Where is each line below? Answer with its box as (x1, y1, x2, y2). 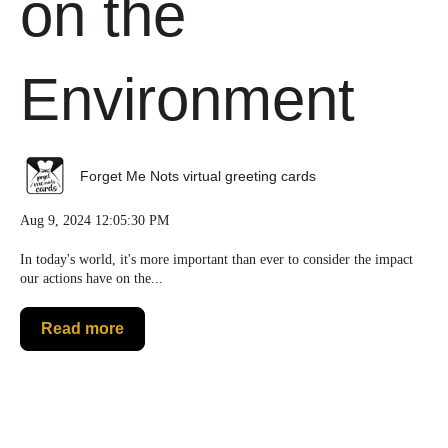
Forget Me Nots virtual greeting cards (79, 167, 316, 184)
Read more (41, 320, 124, 338)
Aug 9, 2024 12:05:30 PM (20, 213, 169, 229)
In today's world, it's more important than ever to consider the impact (20, 251, 413, 267)
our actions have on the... (20, 270, 163, 286)
